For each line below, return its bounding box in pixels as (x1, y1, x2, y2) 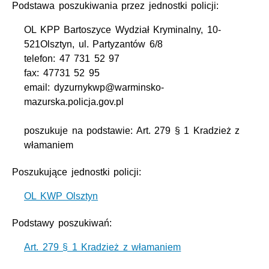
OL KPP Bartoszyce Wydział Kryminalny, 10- (24, 25, 221, 35)
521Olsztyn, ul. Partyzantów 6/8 (24, 39, 163, 50)
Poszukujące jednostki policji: (12, 167, 142, 178)
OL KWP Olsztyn (24, 191, 98, 202)
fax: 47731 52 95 (24, 68, 100, 79)
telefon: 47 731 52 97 (24, 53, 120, 64)
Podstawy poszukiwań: (12, 218, 112, 229)
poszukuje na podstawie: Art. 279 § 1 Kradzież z (24, 125, 240, 136)
